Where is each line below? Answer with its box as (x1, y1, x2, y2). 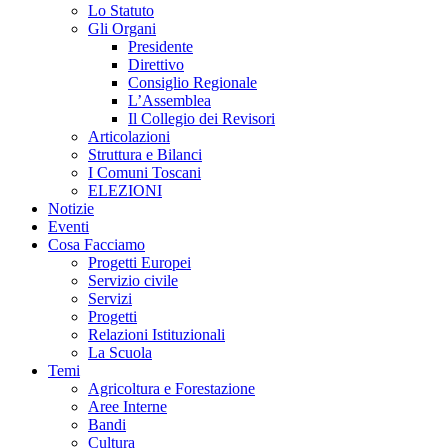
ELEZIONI (88, 181, 162, 199)
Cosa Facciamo (48, 235, 145, 253)
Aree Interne (88, 397, 167, 415)
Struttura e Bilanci (88, 145, 202, 163)
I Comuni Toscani (88, 163, 201, 181)
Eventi (48, 217, 89, 235)
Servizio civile (88, 271, 178, 289)
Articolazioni (88, 127, 170, 145)
